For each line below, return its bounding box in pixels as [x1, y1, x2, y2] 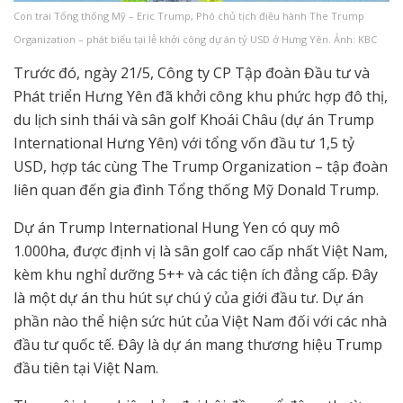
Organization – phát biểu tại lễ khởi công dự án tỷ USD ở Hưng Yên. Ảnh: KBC [13, 32, 377, 47]
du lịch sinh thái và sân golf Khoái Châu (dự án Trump [13, 110, 374, 130]
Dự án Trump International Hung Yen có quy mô [13, 218, 340, 238]
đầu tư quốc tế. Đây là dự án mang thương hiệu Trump [13, 335, 382, 355]
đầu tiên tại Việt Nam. [13, 358, 158, 379]
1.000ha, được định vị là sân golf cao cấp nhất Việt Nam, [13, 241, 388, 262]
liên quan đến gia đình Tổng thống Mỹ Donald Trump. [13, 180, 379, 201]
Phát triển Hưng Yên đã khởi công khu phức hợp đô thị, [13, 86, 388, 107]
